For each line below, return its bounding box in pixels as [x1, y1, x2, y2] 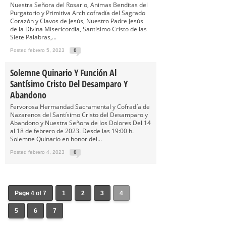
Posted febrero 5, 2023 [10, 47, 65, 53]
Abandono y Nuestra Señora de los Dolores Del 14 [10, 119, 151, 127]
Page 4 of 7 [15, 190, 46, 197]
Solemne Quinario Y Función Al [10, 67, 117, 79]
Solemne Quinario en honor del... [10, 135, 102, 143]
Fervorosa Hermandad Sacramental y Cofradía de [10, 102, 150, 111]
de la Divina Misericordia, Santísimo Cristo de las [10, 25, 147, 33]
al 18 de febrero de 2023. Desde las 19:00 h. [10, 127, 134, 135]
